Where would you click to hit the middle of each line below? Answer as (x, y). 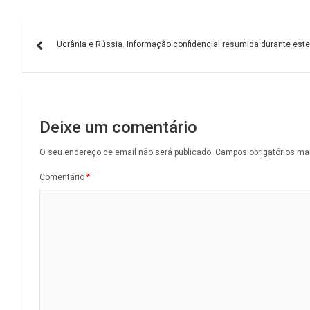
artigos (56, 87)
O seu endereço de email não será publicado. (126, 153)
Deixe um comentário (118, 128)
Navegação (76, 30)
